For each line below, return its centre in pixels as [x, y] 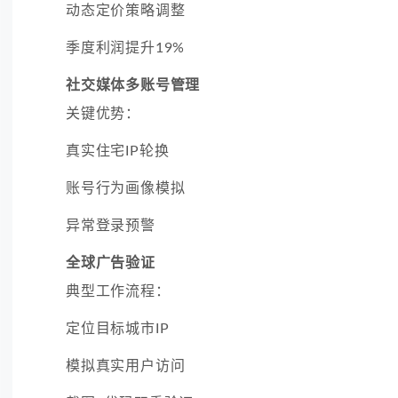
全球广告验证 [111, 263]
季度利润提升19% [126, 48]
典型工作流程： [118, 291]
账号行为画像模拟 [126, 188]
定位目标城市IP [118, 328]
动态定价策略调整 [126, 10]
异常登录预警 [111, 225]
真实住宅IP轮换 [118, 151]
